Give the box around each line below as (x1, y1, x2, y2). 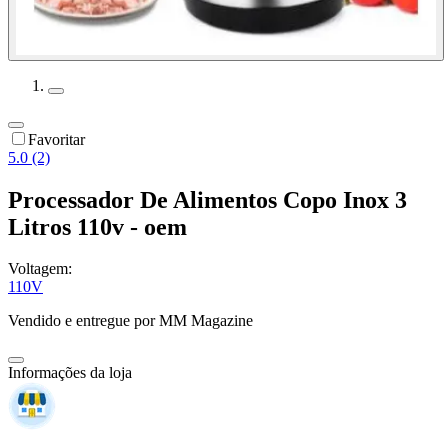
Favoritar (28, 130, 85, 148)
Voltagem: (8, 260, 72, 278)
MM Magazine (159, 312, 253, 330)
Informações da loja (8, 364, 132, 382)
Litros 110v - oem (8, 213, 187, 240)
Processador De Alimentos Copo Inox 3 (8, 186, 407, 213)
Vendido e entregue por (8, 312, 155, 330)
